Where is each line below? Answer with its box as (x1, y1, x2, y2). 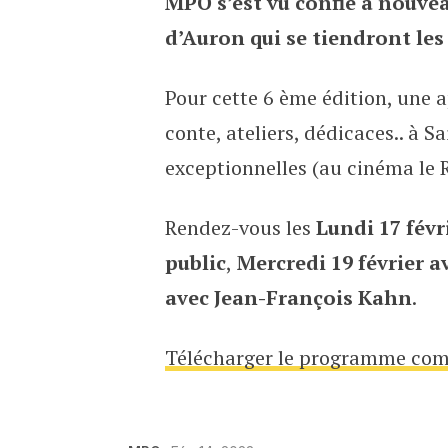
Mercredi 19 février (231, 249, 424, 276)
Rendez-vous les (164, 214, 316, 241)
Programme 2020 (117, 4, 360, 39)
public (164, 249, 226, 276)
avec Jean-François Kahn (164, 284, 412, 311)
